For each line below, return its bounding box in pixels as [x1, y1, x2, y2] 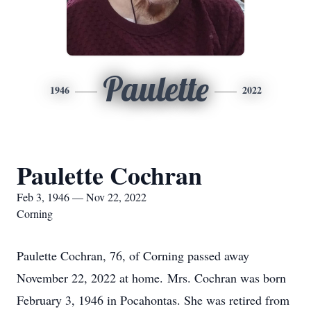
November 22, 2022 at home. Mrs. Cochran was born [17, 269, 286, 286]
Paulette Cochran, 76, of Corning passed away [17, 247, 249, 264]
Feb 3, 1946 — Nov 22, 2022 [17, 190, 146, 204]
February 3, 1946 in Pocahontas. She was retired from [17, 292, 289, 308]
